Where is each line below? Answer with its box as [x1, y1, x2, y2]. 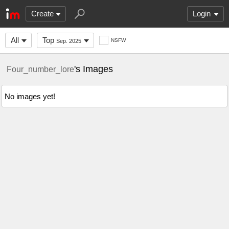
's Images [74, 64, 113, 74]
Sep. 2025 [56, 38, 81, 44]
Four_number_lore [7, 64, 74, 74]
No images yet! [5, 91, 55, 101]
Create [31, 9, 54, 18]
